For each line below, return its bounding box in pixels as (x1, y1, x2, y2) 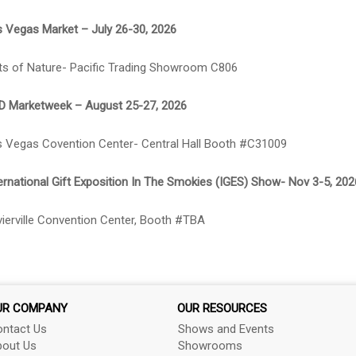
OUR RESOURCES (177, 301, 268, 315)
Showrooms (178, 339, 243, 353)
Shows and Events (178, 322, 275, 336)
